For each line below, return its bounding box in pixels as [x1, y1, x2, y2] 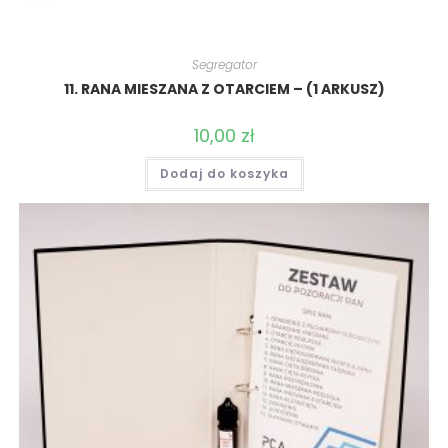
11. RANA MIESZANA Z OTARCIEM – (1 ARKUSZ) [63, 78, 385, 99]
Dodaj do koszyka [159, 164, 289, 182]
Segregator [191, 55, 257, 73]
